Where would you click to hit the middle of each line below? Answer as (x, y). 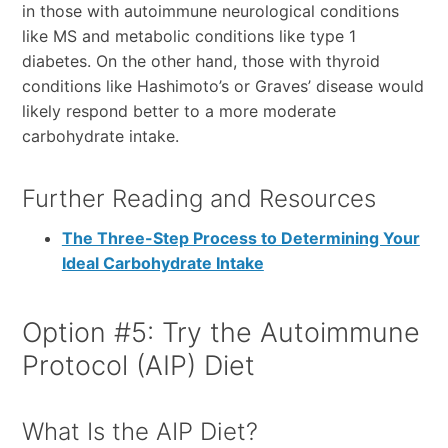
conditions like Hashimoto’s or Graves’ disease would (222, 86)
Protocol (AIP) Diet (138, 366)
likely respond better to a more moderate (178, 111)
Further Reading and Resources (198, 199)
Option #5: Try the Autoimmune (220, 333)
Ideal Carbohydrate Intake (162, 263)
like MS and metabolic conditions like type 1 (188, 36)
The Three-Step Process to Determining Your (240, 238)
